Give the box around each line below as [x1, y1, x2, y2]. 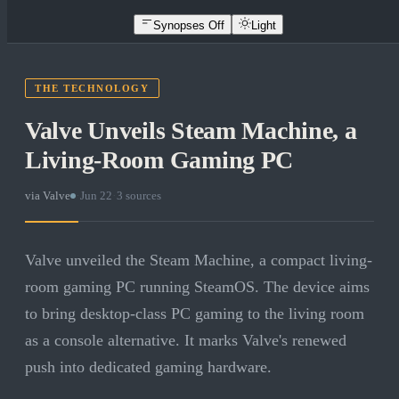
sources [123, 189, 161, 203]
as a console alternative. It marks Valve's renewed [25, 331, 346, 350]
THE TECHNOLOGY [35, 83, 150, 94]
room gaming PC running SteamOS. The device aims [25, 278, 370, 297]
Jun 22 [80, 189, 112, 203]
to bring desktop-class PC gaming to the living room [25, 305, 364, 323]
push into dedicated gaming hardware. [25, 358, 272, 377]
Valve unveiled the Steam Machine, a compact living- [25, 251, 372, 270]
